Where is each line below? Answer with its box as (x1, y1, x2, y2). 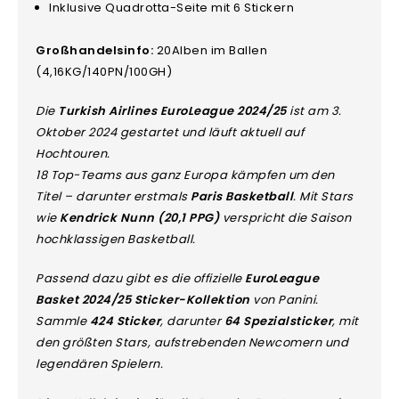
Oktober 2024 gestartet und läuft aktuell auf (36, 123, 305, 141)
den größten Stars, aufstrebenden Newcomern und (36, 333, 349, 351)
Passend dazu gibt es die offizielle (36, 269, 246, 287)
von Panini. (249, 290, 319, 308)
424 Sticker (89, 312, 161, 330)
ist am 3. (286, 102, 342, 119)
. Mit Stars (293, 187, 354, 205)
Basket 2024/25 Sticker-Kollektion (36, 290, 250, 308)
